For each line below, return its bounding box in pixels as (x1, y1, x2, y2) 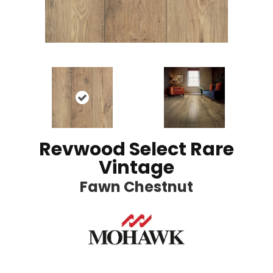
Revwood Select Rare (39, 136, 234, 163)
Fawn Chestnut (80, 177, 193, 197)
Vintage (99, 155, 174, 181)
